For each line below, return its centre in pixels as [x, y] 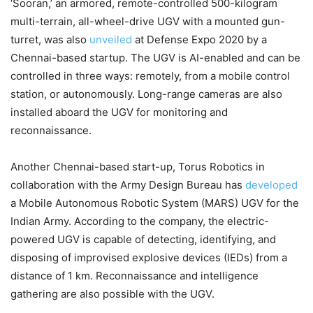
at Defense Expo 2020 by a [199, 40]
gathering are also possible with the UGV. [114, 294]
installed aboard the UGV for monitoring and [119, 112]
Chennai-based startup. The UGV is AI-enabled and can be [155, 58]
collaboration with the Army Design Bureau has [128, 185]
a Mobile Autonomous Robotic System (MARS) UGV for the [155, 203]
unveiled [111, 40]
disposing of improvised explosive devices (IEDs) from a [149, 258]
